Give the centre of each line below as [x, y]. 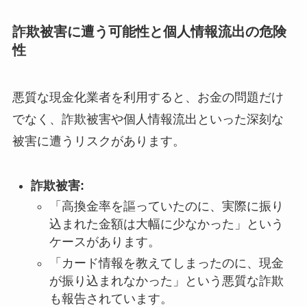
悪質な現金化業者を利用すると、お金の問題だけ [148, 98]
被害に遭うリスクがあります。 [98, 142]
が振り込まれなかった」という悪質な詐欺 [166, 281]
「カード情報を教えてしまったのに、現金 [166, 263]
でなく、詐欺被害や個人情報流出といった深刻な [148, 120]
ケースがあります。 [105, 242]
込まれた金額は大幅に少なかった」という [166, 224]
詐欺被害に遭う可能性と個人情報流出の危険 [149, 31]
